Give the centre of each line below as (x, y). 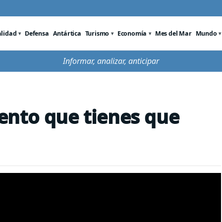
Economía (132, 33)
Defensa (37, 33)
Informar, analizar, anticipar (111, 61)
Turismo (97, 33)
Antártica (67, 33)
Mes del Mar (173, 33)
